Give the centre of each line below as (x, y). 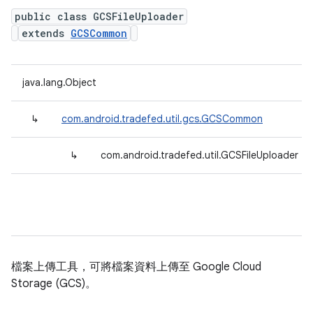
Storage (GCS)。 (54, 284)
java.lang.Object (59, 82)
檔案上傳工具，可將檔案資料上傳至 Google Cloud (136, 267)
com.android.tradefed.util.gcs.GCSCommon (162, 119)
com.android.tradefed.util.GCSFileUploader (199, 155)
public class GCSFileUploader (99, 16)
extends (46, 33)
